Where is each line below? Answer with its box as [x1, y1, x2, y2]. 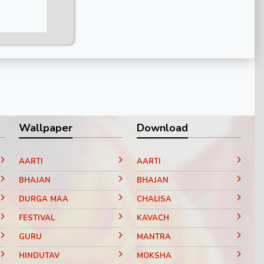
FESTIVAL [18, 213, 55, 224]
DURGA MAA [18, 194, 68, 205]
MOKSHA [137, 250, 172, 262]
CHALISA [137, 194, 172, 205]
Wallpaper [18, 121, 72, 136]
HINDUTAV [18, 250, 60, 262]
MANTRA [137, 232, 171, 243]
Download [137, 121, 189, 136]
